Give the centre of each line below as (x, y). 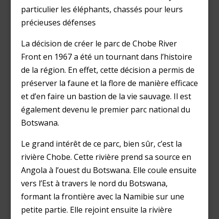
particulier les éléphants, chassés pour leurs (102, 10)
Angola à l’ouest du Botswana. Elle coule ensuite (109, 170)
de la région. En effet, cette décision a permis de (108, 70)
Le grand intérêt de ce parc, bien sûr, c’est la (101, 144)
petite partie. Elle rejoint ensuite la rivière (96, 210)
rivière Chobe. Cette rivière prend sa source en (106, 157)
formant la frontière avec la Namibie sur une (102, 197)
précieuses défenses (58, 23)
